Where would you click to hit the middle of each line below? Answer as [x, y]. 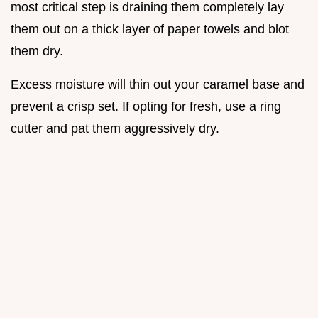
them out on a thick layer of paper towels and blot [150, 29]
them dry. [37, 51]
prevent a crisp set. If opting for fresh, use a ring [146, 106]
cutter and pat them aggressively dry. [115, 128]
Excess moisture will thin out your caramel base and [158, 84]
